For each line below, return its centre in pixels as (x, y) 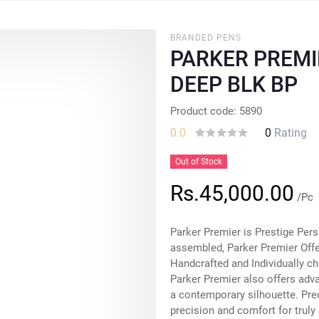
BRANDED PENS (206, 38)
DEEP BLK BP (234, 84)
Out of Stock (199, 162)
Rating (291, 133)
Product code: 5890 (216, 111)
